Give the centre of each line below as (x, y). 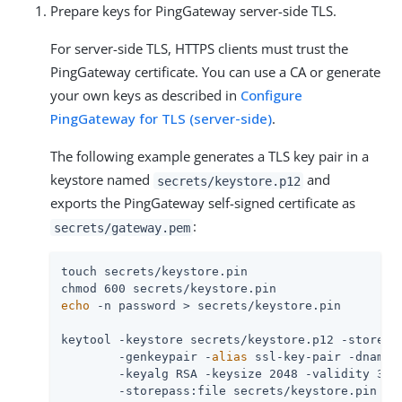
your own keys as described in (145, 96)
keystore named (102, 180)
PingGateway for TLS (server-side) (161, 119)
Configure (271, 96)
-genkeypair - (136, 357)
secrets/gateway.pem (122, 227)
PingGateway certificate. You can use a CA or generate (215, 72)
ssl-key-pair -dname (323, 357)
